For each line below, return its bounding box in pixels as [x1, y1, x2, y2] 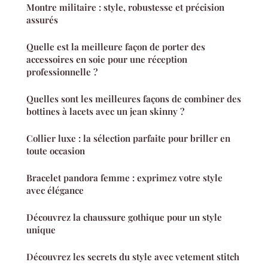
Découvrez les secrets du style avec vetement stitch [26, 251, 239, 263]
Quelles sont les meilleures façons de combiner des [26, 93, 241, 105]
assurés [26, 14, 58, 26]
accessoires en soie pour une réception [26, 53, 187, 66]
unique [26, 224, 56, 236]
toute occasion [26, 145, 85, 157]
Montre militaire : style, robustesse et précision [26, 1, 224, 14]
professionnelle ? [26, 66, 98, 78]
